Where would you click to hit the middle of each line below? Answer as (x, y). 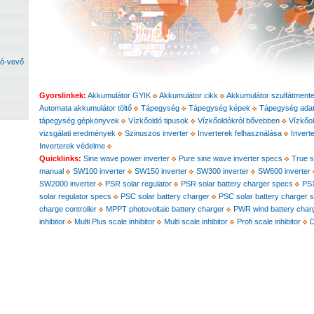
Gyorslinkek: (63, 95)
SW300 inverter (224, 171)
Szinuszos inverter (157, 133)
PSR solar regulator (138, 184)
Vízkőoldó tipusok (159, 121)
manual (52, 171)
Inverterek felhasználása (240, 133)
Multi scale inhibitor (196, 221)
